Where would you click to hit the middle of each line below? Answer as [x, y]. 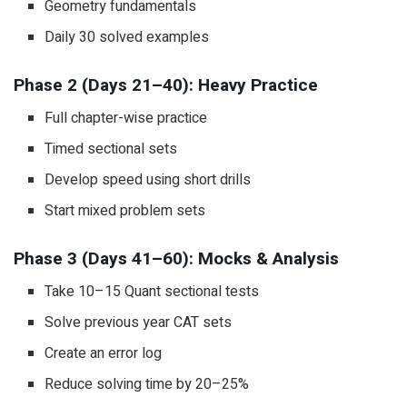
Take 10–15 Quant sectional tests [152, 292]
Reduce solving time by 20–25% [147, 385]
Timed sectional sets [111, 149]
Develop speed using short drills [148, 180]
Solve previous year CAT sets [139, 323]
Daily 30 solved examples [127, 38]
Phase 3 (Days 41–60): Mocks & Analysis [176, 258]
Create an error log [104, 354]
